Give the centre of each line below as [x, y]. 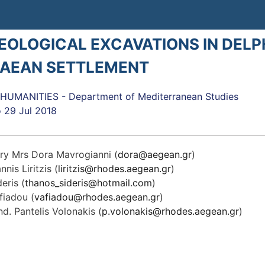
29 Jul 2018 [30, 111]
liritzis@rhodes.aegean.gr [114, 169]
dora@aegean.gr [154, 154]
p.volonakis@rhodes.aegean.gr [170, 211]
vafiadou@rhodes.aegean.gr [97, 197]
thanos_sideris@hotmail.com [88, 183]
